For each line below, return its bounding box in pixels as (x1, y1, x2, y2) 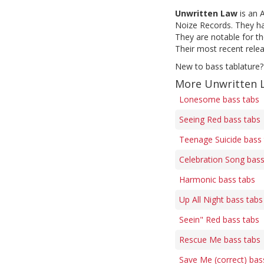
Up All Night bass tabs (179, 194, 263, 205)
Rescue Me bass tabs (179, 234, 260, 245)
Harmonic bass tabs (179, 174, 255, 185)
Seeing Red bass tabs (179, 114, 260, 125)
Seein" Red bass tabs (179, 214, 259, 225)
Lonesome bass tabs (179, 94, 259, 105)
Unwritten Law (175, 8, 237, 19)
